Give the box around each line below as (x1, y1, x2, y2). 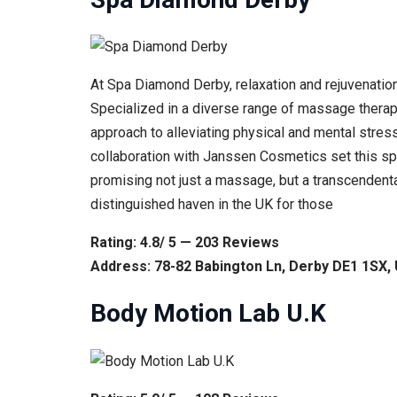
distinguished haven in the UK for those (90, 196, 333, 214)
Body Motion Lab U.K (90, 299, 326, 329)
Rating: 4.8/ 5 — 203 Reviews (90, 234, 279, 252)
